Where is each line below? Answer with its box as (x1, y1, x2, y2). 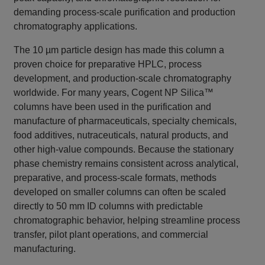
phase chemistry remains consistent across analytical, (14, 159, 239, 169)
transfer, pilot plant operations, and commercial (14, 230, 209, 240)
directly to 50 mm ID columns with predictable (14, 201, 203, 212)
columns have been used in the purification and (14, 102, 212, 112)
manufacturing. (14, 244, 76, 254)
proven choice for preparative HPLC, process (14, 59, 202, 70)
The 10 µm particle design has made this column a (14, 45, 225, 56)
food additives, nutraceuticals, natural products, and (14, 130, 229, 141)
